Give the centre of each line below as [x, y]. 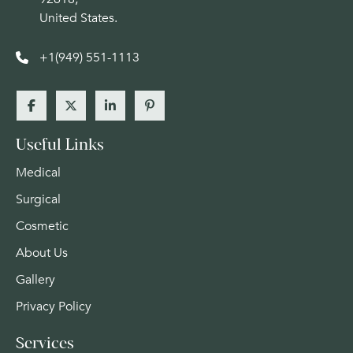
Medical [38, 173]
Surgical [38, 200]
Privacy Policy [54, 307]
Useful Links [60, 146]
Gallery [35, 280]
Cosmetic [42, 227]
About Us [42, 253]
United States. [78, 19]
